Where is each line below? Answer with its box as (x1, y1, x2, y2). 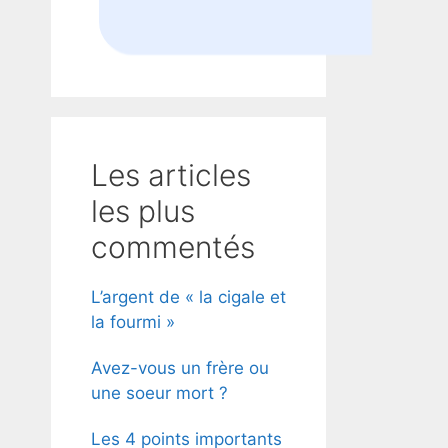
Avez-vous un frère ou (91, 357, 269, 378)
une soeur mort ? (91, 382, 228, 403)
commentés (91, 228, 255, 265)
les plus (91, 192, 195, 229)
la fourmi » (91, 311, 175, 332)
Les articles (91, 156, 251, 193)
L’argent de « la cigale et (91, 286, 286, 307)
